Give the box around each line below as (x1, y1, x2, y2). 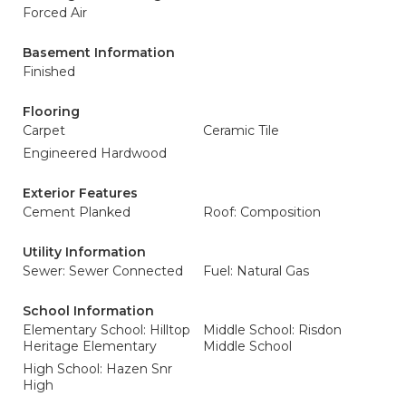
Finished (23, 63, 75, 80)
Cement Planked (23, 204, 130, 220)
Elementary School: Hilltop (23, 322, 190, 338)
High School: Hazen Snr (23, 361, 172, 377)
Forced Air (23, 5, 87, 21)
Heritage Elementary (23, 338, 157, 354)
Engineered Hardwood (23, 145, 167, 161)
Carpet (23, 122, 65, 139)
